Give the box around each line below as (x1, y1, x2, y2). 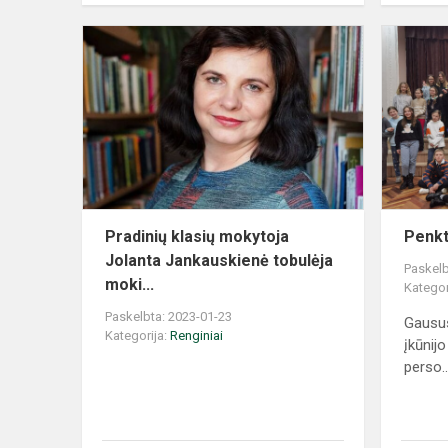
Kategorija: (105, 328, 170, 344)
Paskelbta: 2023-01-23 (105, 309, 232, 325)
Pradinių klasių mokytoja (105, 227, 289, 247)
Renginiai (170, 328, 223, 344)
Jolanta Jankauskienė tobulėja (105, 251, 333, 271)
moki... (105, 275, 154, 295)
